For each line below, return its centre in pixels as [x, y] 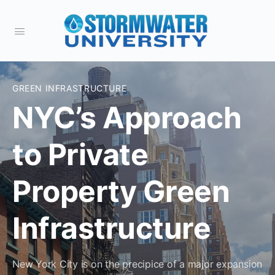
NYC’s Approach [127, 118]
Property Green [121, 191]
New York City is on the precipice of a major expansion [137, 264]
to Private [80, 154]
